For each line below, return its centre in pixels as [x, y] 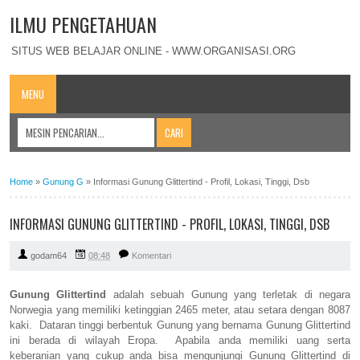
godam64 [49, 256]
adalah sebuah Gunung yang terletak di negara [228, 295]
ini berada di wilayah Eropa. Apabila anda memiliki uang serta [180, 341]
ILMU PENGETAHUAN [83, 24]
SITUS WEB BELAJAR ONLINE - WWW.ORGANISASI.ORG [153, 51]
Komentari [151, 256]
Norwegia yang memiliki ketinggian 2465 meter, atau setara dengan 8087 [180, 310]
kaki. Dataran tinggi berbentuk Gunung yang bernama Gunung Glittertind [180, 325]
